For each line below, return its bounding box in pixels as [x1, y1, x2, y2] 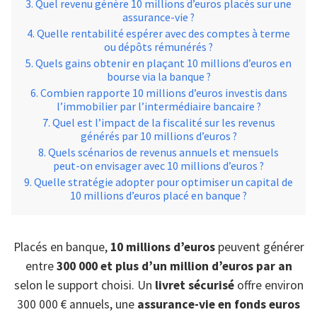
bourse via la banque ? [106, 69, 211, 83]
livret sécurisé [154, 277, 234, 293]
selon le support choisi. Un [13, 277, 155, 293]
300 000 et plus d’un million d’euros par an [56, 258, 292, 274]
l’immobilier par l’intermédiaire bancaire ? [56, 99, 261, 113]
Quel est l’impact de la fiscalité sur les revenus [52, 115, 275, 129]
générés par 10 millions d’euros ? [80, 129, 237, 143]
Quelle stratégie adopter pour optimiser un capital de [34, 175, 293, 189]
